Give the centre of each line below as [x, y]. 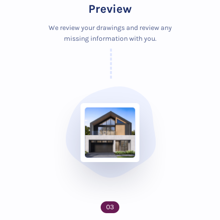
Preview [110, 9]
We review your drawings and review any [110, 28]
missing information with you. [110, 39]
